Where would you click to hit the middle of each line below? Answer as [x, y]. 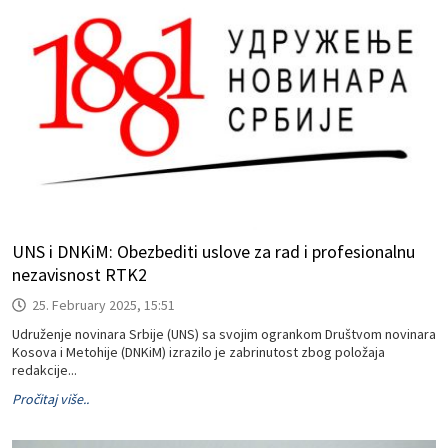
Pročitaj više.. [50, 399]
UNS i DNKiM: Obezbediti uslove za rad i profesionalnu [213, 251]
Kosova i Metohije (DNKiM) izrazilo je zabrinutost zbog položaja [198, 352]
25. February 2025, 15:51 [103, 305]
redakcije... [44, 370]
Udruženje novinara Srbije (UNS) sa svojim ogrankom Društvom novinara [224, 334]
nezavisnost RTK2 [79, 274]
